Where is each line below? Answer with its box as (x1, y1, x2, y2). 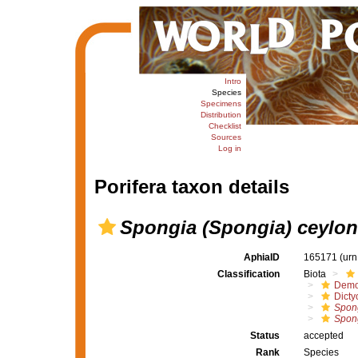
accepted (303, 330, 344, 341)
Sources (210, 133, 241, 141)
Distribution (200, 110, 241, 119)
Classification (217, 268, 280, 280)
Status (249, 330, 280, 341)
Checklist (208, 121, 241, 130)
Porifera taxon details (93, 176, 289, 197)
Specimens (200, 99, 241, 108)
